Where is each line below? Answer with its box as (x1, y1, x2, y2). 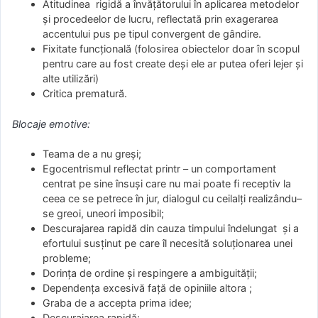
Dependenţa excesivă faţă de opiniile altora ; (43, 282, 253, 295)
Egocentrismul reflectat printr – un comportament (43, 163, 277, 175)
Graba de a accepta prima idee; (43, 297, 192, 309)
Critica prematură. (43, 87, 128, 100)
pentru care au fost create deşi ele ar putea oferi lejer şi (43, 57, 304, 70)
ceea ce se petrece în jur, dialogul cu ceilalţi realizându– (43, 192, 302, 205)
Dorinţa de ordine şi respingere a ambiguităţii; (43, 267, 258, 280)
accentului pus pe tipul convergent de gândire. (43, 28, 262, 40)
